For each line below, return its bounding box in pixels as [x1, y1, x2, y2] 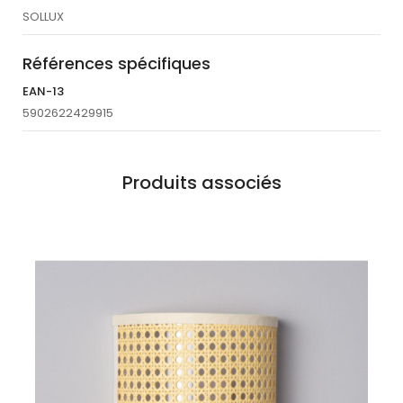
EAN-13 [22, 83, 64, 101]
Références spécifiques [22, 52, 210, 76]
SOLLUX [22, 8, 64, 26]
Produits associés [121, 170, 282, 196]
